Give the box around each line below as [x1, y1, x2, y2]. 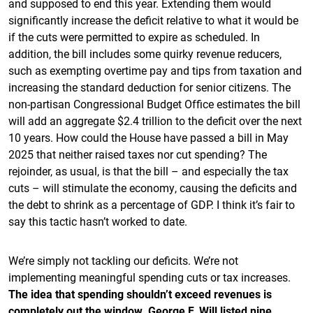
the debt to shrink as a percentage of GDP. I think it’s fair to [8, 197, 295, 212]
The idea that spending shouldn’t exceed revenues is [8, 286, 272, 301]
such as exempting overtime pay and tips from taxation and [8, 63, 302, 78]
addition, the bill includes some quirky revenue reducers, [8, 46, 282, 61]
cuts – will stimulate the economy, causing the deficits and [8, 180, 297, 195]
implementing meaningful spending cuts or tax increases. [8, 270, 291, 284]
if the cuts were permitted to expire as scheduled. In [8, 29, 260, 44]
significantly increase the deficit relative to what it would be [8, 13, 298, 27]
